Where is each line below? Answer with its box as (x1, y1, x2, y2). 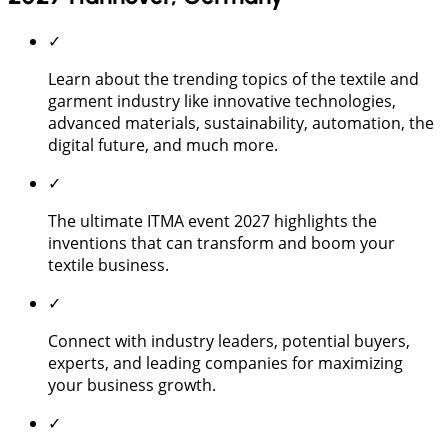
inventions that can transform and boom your (48, 231, 395, 254)
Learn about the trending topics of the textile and (48, 67, 419, 90)
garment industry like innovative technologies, (48, 89, 396, 112)
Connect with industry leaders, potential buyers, (48, 329, 410, 352)
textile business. (48, 253, 169, 276)
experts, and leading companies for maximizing (48, 351, 403, 374)
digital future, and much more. (48, 133, 278, 156)
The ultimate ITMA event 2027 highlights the (48, 209, 377, 232)
